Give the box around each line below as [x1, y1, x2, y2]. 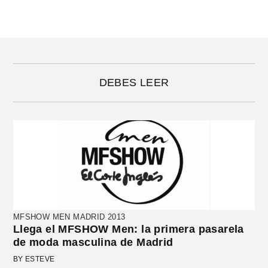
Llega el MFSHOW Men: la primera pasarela [13, 223, 244, 236]
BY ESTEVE [13, 255, 55, 264]
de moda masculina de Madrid [13, 236, 173, 249]
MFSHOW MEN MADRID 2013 [13, 212, 126, 222]
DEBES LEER [99, 77, 169, 89]
